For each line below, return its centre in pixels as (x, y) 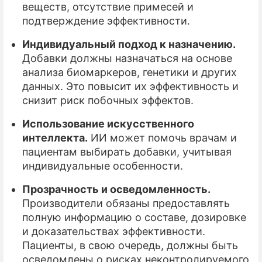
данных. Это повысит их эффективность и (130, 86)
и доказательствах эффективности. (114, 231)
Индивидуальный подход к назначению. (129, 44)
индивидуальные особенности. (103, 166)
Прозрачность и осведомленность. (116, 189)
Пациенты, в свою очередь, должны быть (130, 245)
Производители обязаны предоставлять (126, 203)
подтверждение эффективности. (106, 20)
